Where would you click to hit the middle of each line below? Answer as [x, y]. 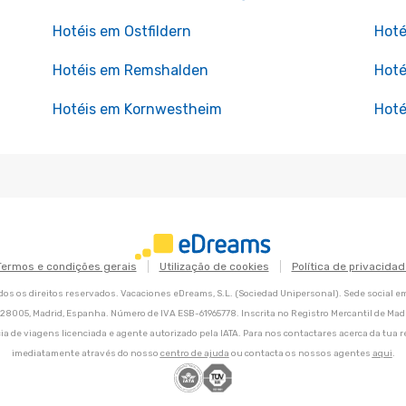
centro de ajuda [194, 354]
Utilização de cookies [214, 267]
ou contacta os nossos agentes [300, 354]
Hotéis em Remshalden [130, 70]
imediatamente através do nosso [86, 354]
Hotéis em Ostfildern [121, 31]
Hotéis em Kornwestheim [137, 109]
